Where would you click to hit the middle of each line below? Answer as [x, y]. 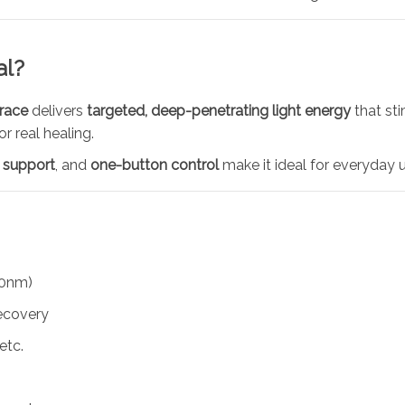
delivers [57, 110]
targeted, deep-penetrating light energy [219, 110]
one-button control [155, 165]
